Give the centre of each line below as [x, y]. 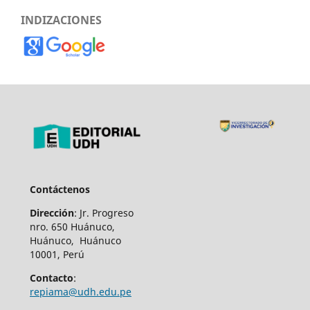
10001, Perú [57, 255]
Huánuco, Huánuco [75, 241]
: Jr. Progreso [103, 213]
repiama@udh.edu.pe [80, 292]
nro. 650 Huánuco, [72, 227]
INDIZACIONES [61, 20]
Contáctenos [60, 190]
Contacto [51, 278]
